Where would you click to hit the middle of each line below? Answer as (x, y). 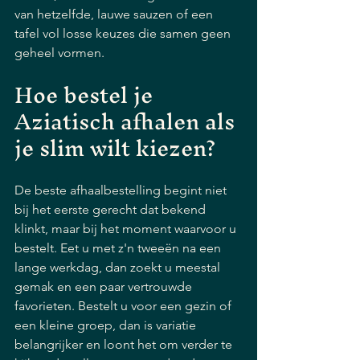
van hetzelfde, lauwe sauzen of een (115, 14)
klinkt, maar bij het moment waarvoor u (127, 229)
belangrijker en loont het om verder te (125, 344)
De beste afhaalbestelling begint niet (122, 190)
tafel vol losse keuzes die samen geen (124, 33)
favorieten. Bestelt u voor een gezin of (125, 306)
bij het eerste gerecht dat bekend (112, 209)
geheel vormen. (59, 53)
